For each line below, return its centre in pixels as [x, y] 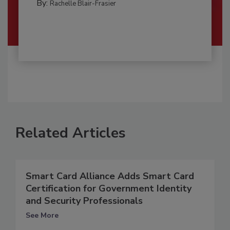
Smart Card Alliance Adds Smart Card [110, 176]
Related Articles [71, 133]
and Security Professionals [84, 200]
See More [42, 215]
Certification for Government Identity [109, 188]
